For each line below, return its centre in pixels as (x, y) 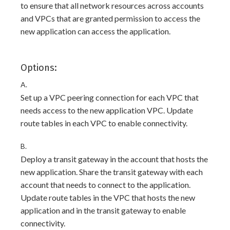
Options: (39, 68)
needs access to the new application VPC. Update (107, 110)
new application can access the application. (95, 31)
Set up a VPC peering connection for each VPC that (110, 97)
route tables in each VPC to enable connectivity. (104, 123)
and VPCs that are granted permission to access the (110, 18)
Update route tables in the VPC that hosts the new (108, 197)
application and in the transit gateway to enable (103, 210)
